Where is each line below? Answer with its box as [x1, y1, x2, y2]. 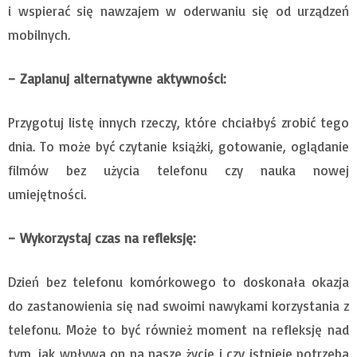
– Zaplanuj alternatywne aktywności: [8, 70, 226, 88]
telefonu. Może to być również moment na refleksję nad [8, 321, 349, 339]
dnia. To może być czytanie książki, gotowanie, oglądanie [8, 138, 349, 155]
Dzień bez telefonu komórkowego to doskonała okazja [8, 273, 349, 291]
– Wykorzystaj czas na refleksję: [8, 229, 196, 247]
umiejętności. [8, 186, 86, 203]
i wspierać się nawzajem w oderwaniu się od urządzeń [8, 2, 349, 20]
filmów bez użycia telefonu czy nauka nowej [8, 162, 349, 179]
